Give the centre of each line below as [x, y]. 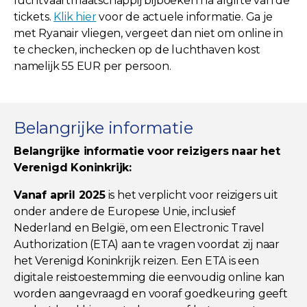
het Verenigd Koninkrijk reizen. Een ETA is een [136, 260]
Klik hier [75, 16]
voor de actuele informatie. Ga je [184, 16]
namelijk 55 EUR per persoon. [93, 66]
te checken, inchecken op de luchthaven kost [137, 49]
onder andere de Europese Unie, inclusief [125, 211]
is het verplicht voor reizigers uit [192, 195]
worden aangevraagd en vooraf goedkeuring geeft [151, 293]
